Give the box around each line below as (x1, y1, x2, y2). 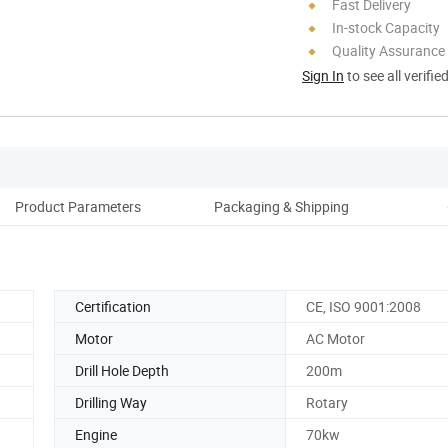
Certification (75, 296, 151, 316)
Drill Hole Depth (75, 360, 169, 380)
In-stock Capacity (332, 17, 440, 37)
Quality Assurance (332, 40, 445, 60)
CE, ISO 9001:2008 (306, 296, 421, 316)
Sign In (302, 65, 344, 85)
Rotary (306, 392, 348, 412)
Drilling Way (75, 392, 147, 412)
